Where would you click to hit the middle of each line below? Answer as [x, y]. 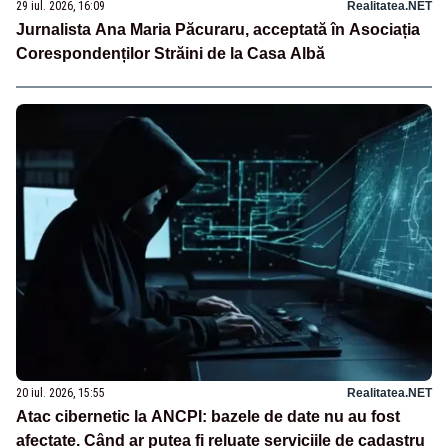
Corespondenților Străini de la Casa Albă [170, 54]
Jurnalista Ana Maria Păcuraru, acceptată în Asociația [218, 30]
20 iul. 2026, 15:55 [60, 392]
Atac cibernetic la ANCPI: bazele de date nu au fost [208, 416]
